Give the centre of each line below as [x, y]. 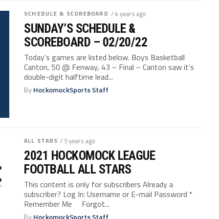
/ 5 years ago [78, 141]
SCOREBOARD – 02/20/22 [86, 42]
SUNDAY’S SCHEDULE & [80, 28]
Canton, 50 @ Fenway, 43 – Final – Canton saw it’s [109, 67]
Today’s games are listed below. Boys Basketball [105, 57]
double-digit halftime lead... [69, 77]
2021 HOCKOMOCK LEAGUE [90, 155]
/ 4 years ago [128, 13]
